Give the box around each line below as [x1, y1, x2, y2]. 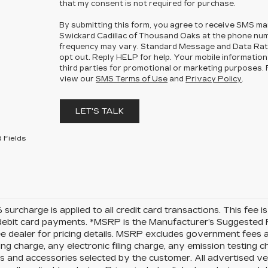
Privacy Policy [185, 75, 242, 83]
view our [59, 75, 96, 83]
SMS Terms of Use [96, 75, 168, 83]
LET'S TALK [75, 106, 124, 116]
